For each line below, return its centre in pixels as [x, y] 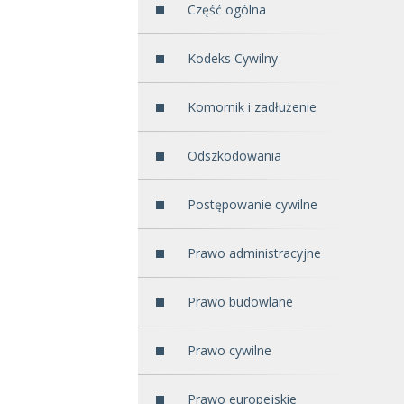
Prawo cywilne [230, 351]
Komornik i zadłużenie [252, 107]
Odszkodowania [234, 156]
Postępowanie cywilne [252, 205]
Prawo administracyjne [254, 253]
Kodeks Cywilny [233, 59]
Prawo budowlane [240, 302]
